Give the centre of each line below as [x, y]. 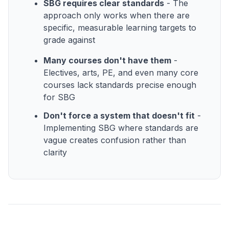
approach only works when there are [117, 15]
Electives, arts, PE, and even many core [121, 72]
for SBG [59, 97]
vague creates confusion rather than [115, 140]
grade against [69, 40]
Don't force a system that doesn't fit [119, 115]
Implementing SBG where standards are [121, 128]
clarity [55, 152]
